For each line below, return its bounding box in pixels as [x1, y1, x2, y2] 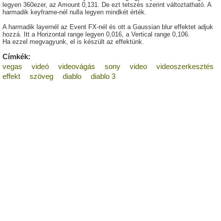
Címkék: [2, 52, 31, 61]
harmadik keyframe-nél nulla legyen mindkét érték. [2, 8, 147, 16]
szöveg [30, 72, 53, 81]
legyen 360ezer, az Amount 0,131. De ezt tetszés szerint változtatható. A [2, 1, 211, 9]
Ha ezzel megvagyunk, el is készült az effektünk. [2, 38, 144, 46]
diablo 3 [91, 72, 115, 81]
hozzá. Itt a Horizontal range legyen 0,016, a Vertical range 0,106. [2, 31, 190, 38]
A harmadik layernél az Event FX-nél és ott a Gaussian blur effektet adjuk [2, 23, 213, 31]
